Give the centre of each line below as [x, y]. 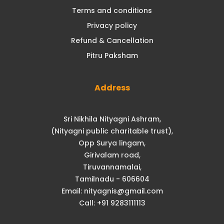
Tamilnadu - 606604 [112, 179]
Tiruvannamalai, [112, 167]
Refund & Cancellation [112, 40]
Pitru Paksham [112, 55]
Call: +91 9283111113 [112, 203]
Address [112, 87]
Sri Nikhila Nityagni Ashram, [112, 119]
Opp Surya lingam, [112, 143]
